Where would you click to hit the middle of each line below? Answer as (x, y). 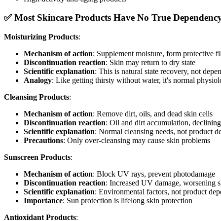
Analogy (38, 80)
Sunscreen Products (37, 157)
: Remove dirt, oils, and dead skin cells (153, 114)
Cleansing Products (37, 97)
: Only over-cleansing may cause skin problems (137, 141)
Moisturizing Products (41, 37)
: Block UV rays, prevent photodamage (154, 174)
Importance (43, 201)
